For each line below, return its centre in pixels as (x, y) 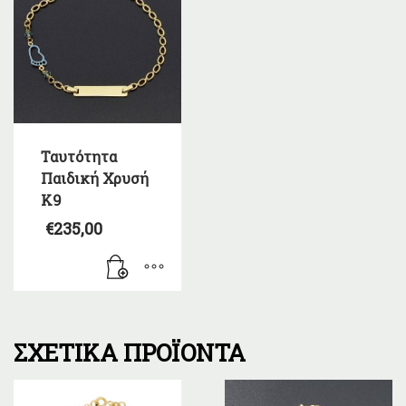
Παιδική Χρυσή (95, 178)
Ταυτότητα (79, 156)
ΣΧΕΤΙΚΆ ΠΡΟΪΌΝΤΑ (130, 353)
